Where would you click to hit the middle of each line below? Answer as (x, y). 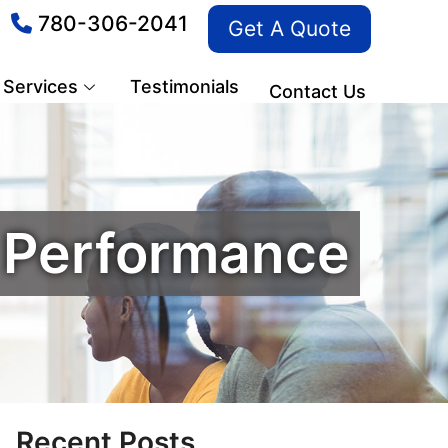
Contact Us (317, 91)
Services (40, 86)
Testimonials (184, 86)
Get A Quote (289, 28)
